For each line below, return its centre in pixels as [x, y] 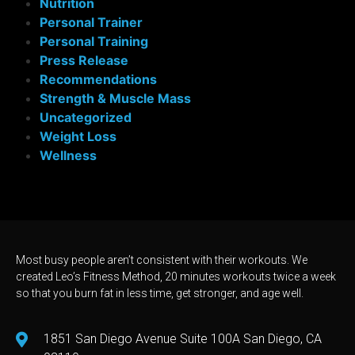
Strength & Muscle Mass [115, 99]
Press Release [84, 61]
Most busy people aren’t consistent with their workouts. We [162, 260]
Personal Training [94, 42]
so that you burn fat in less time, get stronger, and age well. [160, 294]
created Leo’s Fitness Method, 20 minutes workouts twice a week [176, 277]
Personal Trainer [91, 23]
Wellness [68, 156]
